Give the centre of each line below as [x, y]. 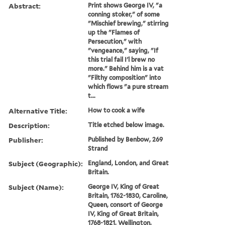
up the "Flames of [114, 32]
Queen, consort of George [126, 204]
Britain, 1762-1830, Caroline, [128, 195]
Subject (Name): [36, 187]
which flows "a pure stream [128, 86]
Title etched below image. [126, 125]
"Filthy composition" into [125, 77]
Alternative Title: [38, 110]
